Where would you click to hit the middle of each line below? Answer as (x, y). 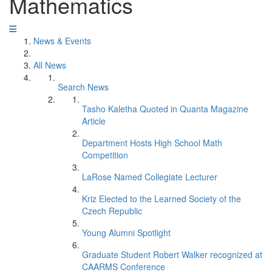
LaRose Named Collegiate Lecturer (150, 177)
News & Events (62, 41)
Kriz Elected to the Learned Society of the (161, 199)
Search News (83, 87)
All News (50, 65)
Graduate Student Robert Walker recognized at (172, 254)
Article (94, 121)
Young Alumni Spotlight (126, 233)
